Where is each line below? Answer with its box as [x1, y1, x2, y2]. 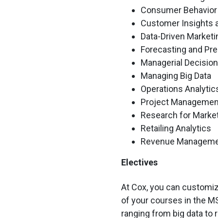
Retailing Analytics [140, 123, 211, 134]
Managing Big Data [140, 71, 211, 81]
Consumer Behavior [140, 5, 217, 16]
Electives [121, 157, 158, 168]
